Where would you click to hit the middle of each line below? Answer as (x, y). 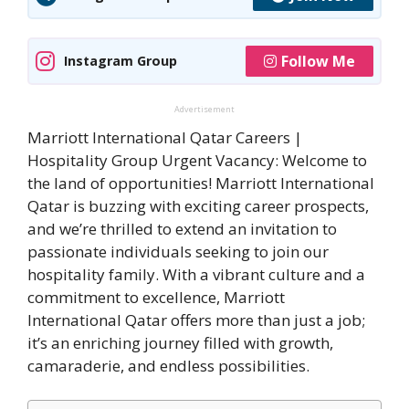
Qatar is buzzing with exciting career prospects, (198, 205)
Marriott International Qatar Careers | (165, 137)
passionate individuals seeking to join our (178, 251)
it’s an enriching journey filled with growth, (180, 342)
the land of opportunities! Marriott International (201, 183)
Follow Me (318, 61)
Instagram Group (121, 61)
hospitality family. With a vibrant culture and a (196, 274)
